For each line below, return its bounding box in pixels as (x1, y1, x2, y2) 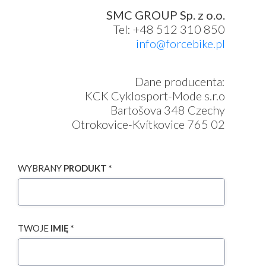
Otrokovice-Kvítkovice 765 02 (72, 117, 226, 131)
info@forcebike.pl (136, 36, 226, 50)
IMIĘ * (50, 223, 74, 233)
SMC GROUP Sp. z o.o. (106, 8, 226, 22)
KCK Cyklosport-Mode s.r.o (85, 88, 226, 103)
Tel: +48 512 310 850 (113, 22, 226, 36)
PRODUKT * (64, 163, 112, 173)
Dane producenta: (135, 74, 226, 88)
